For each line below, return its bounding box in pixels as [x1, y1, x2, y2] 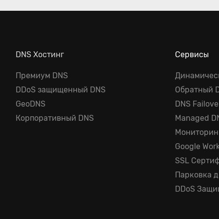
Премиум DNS [16, 71, 68, 80]
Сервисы [175, 50, 209, 59]
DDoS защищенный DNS [16, 85, 106, 94]
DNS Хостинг [16, 50, 64, 59]
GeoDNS [16, 99, 45, 109]
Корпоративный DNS [16, 113, 94, 123]
